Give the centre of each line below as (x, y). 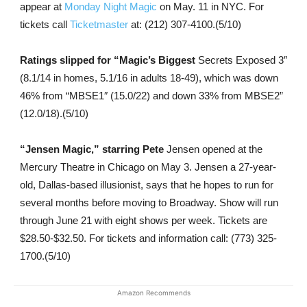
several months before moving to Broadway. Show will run (149, 202)
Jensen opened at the (213, 149)
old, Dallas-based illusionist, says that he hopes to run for (146, 185)
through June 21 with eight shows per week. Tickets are (143, 220)
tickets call (45, 24)
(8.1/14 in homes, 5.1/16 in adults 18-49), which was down (149, 78)
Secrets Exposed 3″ (241, 60)
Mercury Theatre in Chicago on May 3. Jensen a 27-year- (148, 167)
